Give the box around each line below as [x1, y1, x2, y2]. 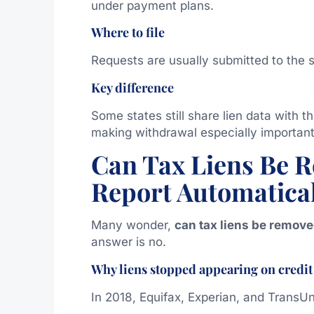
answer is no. [90, 235, 166, 250]
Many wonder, [90, 218, 175, 233]
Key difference [90, 78, 174, 96]
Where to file [90, 24, 165, 41]
